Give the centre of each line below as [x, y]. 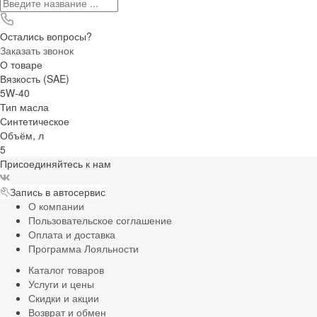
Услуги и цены [61, 283]
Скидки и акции [64, 298]
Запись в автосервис [58, 191]
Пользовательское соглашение [100, 220]
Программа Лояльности [83, 248]
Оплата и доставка [72, 234]
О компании [56, 206]
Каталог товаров [66, 269]
